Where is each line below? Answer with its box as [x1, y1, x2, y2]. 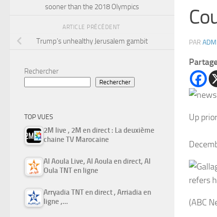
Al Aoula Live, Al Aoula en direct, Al [44, 156, 151, 166]
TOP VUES [24, 112, 53, 121]
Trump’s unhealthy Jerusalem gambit [36, 37, 148, 46]
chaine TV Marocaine [44, 135, 109, 144]
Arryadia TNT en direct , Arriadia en [44, 187, 151, 197]
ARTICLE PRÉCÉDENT [62, 23, 122, 31]
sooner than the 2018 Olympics [45, 2, 139, 11]
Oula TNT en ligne [44, 166, 98, 175]
